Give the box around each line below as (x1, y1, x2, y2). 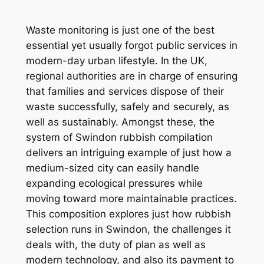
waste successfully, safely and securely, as (25, 101, 229, 113)
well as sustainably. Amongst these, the (25, 116, 214, 128)
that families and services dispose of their (25, 85, 224, 98)
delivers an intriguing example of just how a (25, 147, 232, 159)
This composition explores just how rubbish (25, 208, 231, 220)
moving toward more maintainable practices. (25, 193, 237, 205)
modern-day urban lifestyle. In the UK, (25, 55, 207, 67)
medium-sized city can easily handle (25, 162, 199, 174)
